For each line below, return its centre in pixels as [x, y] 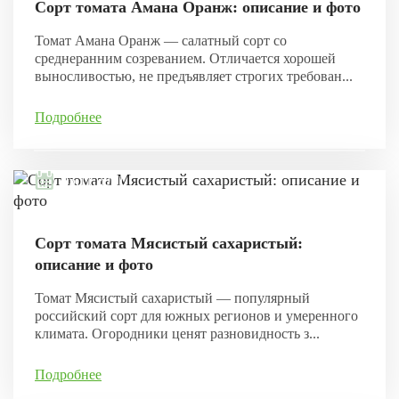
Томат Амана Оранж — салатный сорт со [161, 41]
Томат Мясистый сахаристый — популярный [172, 298]
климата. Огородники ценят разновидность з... [177, 334]
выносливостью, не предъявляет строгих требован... [194, 77]
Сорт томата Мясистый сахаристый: [169, 244]
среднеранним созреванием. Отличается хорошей [185, 59]
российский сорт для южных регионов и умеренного [196, 316]
